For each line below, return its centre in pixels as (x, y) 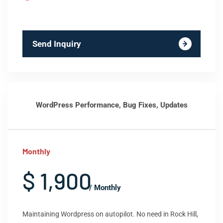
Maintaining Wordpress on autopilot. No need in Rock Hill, (110, 214)
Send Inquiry (57, 44)
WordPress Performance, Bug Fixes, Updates (111, 105)
